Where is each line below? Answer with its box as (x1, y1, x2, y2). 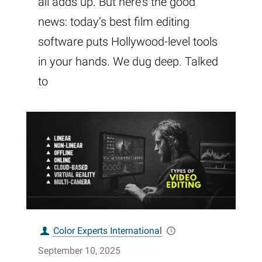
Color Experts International (53, 225, 163, 237)
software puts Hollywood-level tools (38, 35, 218, 49)
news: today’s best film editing (38, 15, 189, 29)
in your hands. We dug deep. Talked (38, 54, 218, 69)
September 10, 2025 (38, 245, 120, 257)
